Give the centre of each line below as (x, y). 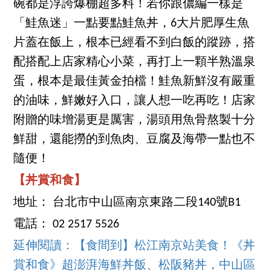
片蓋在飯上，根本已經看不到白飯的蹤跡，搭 (135, 43)
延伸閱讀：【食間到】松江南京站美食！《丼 (135, 247)
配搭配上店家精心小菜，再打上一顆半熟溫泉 (135, 63)
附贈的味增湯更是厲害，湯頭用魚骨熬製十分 (135, 121)
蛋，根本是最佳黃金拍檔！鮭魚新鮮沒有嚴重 (135, 82)
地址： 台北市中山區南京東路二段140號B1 (127, 203)
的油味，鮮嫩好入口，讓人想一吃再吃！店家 (135, 101)
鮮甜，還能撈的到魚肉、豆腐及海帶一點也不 (135, 140)
